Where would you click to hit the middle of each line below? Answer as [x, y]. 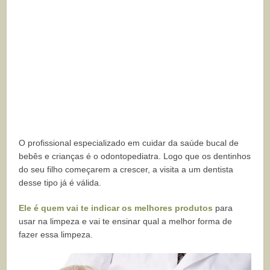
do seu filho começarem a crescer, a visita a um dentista [126, 169]
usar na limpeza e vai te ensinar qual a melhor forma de [126, 221]
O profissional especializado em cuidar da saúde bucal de [129, 143]
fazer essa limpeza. [56, 234]
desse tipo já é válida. [60, 182]
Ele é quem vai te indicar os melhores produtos [116, 208]
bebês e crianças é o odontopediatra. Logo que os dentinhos [135, 156]
